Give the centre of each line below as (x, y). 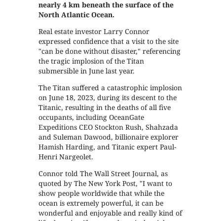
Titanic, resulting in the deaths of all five (105, 107)
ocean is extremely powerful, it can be (101, 203)
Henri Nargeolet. (66, 156)
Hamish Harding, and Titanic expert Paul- (108, 147)
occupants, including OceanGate (92, 117)
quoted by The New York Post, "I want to (106, 183)
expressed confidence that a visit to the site (109, 41)
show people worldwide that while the (102, 193)
